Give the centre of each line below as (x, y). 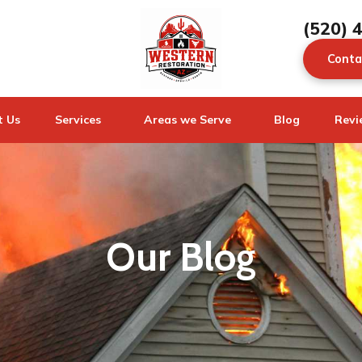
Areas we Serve (187, 120)
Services (78, 120)
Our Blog (181, 257)
